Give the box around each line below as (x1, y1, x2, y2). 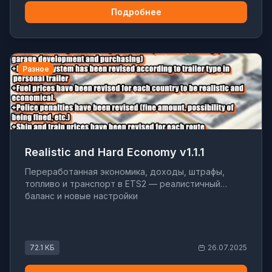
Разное (22, 64, 49, 73)
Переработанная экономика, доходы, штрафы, (25, 166, 225, 177)
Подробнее (110, 7, 161, 17)
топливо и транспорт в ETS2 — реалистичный (25, 178, 220, 189)
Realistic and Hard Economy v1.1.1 (25, 146, 205, 159)
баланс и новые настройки (25, 191, 138, 202)
